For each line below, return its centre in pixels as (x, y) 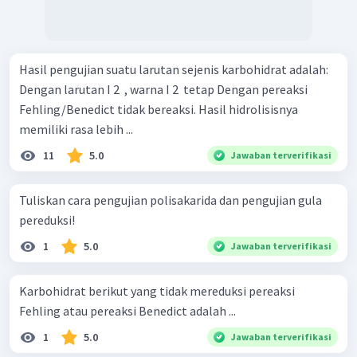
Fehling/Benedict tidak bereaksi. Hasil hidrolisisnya (109, 109)
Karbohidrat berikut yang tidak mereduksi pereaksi (157, 290)
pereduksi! (47, 220)
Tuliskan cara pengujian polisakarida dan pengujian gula (171, 200)
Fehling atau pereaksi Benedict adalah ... (127, 310)
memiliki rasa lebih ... (76, 129)
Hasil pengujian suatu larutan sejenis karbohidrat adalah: (174, 69)
